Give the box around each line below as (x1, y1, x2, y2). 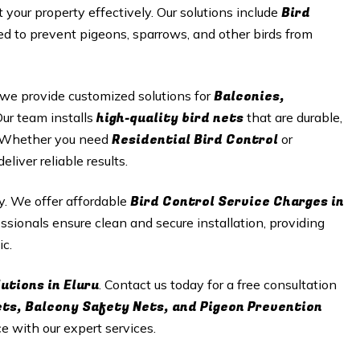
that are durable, (243, 109, 342, 125)
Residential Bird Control (112, 130, 278, 149)
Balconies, (214, 87, 284, 106)
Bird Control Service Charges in (130, 192, 344, 211)
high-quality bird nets (96, 108, 243, 128)
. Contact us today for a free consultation (99, 276, 337, 292)
